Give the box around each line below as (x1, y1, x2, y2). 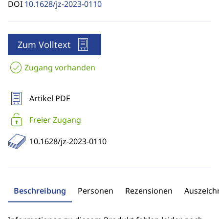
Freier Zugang (29, 114, 81, 125)
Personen (78, 185, 113, 196)
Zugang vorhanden (24, 62, 95, 73)
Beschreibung (14, 185, 66, 196)
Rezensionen (125, 185, 173, 196)
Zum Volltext (18, 39, 71, 50)
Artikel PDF (29, 93, 70, 104)
